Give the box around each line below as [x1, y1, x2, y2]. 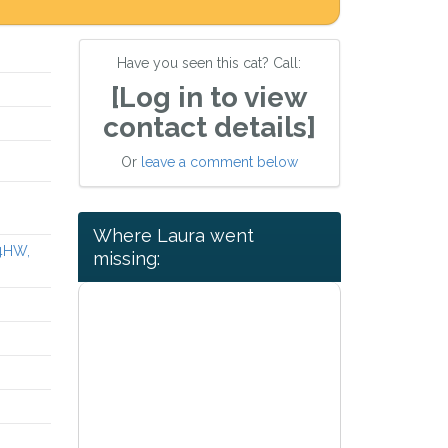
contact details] [102, 111, 316, 144]
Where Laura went [92, 225, 254, 247]
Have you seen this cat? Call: [117, 55, 302, 71]
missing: [92, 248, 160, 270]
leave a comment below [140, 154, 298, 170]
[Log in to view [111, 81, 308, 114]
